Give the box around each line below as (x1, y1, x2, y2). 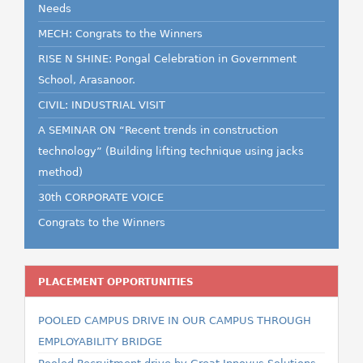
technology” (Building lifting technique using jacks (38, 145, 304, 157)
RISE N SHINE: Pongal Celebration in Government (38, 53, 297, 65)
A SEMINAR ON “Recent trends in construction (38, 124, 278, 136)
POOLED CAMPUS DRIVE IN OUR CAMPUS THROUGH (38, 314, 311, 327)
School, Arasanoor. (38, 74, 135, 86)
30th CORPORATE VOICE (38, 191, 164, 203)
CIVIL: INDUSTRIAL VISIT (38, 99, 165, 111)
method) (38, 166, 83, 178)
